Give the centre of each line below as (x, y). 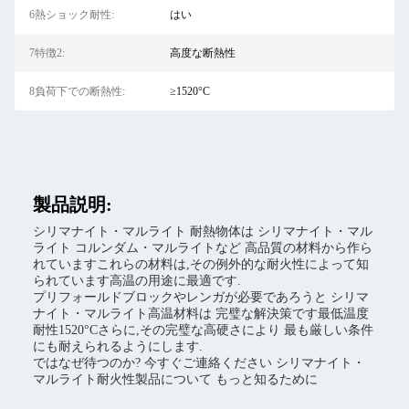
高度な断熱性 (202, 53)
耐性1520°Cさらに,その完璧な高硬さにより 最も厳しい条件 (203, 330)
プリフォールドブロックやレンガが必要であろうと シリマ (201, 297)
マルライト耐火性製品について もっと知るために (175, 379)
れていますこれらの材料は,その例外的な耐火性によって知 (201, 264)
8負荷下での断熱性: (77, 91)
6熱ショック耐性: (72, 15)
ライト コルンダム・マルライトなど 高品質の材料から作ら (203, 248)
